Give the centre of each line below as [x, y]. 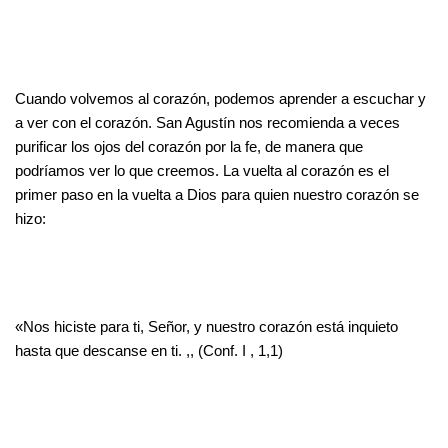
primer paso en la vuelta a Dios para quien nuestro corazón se [217, 194]
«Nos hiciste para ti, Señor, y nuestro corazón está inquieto [206, 326]
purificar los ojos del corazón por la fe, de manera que [189, 146]
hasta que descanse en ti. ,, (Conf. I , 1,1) [149, 350]
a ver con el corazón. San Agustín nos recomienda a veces [207, 122]
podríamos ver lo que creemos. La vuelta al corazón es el [202, 170]
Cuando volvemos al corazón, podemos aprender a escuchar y [220, 98]
